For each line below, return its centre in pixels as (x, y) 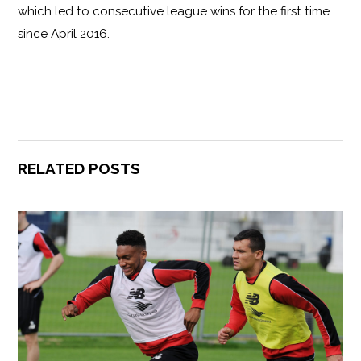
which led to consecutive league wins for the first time (174, 11)
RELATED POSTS (79, 169)
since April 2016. (64, 33)
